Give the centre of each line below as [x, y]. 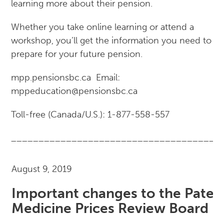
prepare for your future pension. [77, 54]
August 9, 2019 [42, 169]
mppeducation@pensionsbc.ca [74, 91]
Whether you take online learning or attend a [103, 27]
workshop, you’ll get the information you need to [111, 41]
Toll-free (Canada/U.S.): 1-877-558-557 [90, 115]
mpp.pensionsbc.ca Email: [67, 78]
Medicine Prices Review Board [110, 208]
